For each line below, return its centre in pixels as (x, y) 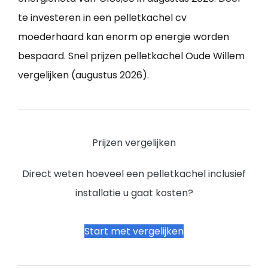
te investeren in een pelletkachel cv (102, 18)
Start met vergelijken (134, 232)
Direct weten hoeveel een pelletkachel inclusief (134, 174)
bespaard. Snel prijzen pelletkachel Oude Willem (131, 56)
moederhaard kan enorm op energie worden (124, 37)
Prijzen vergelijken (134, 143)
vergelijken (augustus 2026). (83, 75)
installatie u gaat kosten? (134, 193)
